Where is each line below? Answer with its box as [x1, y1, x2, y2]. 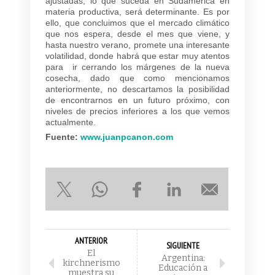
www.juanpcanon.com [80, 131, 173, 142]
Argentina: [161, 252, 205, 263]
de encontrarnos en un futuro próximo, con [45, 95, 230, 105]
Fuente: [45, 131, 80, 142]
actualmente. [45, 117, 96, 127]
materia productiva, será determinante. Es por [45, 6, 230, 17]
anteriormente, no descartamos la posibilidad [45, 83, 230, 94]
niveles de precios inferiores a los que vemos [45, 106, 230, 116]
